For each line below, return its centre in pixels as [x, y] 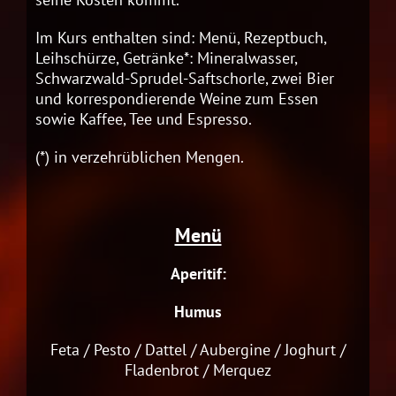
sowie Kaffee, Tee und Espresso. [144, 119]
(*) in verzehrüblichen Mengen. [140, 157]
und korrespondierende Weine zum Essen [177, 99]
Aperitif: [198, 273]
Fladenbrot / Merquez [198, 369]
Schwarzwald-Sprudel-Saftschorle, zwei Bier [185, 79]
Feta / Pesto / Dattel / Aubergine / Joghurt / [198, 349]
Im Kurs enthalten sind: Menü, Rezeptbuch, [181, 38]
